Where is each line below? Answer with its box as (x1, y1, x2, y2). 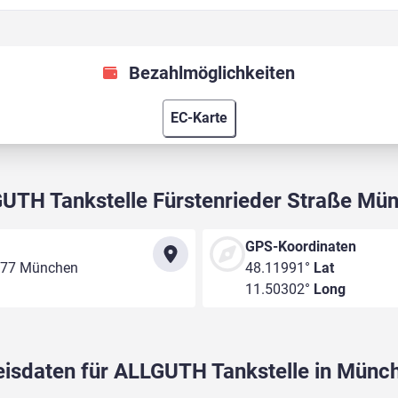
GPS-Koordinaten (244, 238, 356, 256)
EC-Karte (170, 109, 227, 127)
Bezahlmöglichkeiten (128, 62, 295, 84)
